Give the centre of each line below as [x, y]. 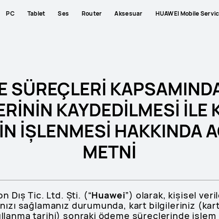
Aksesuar [129, 13]
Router [92, 13]
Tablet [36, 13]
